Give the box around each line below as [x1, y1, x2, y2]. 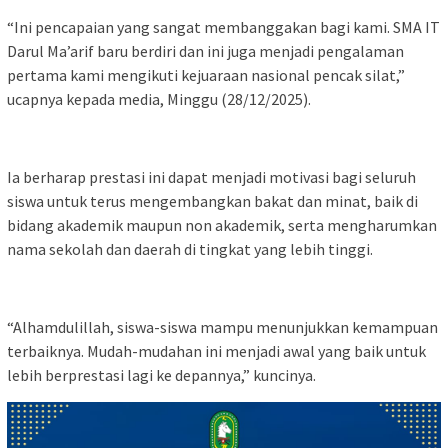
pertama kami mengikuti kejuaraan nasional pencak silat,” [7, 64, 405, 85]
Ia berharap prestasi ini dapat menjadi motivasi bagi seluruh [7, 166, 416, 187]
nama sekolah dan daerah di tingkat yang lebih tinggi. [7, 238, 373, 259]
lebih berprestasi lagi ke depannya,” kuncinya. [7, 364, 316, 385]
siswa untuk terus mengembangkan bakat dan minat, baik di [7, 190, 418, 211]
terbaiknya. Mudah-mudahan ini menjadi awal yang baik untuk [7, 340, 426, 361]
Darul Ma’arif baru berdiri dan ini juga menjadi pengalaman [7, 40, 404, 61]
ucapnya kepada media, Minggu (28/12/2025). [7, 88, 311, 109]
